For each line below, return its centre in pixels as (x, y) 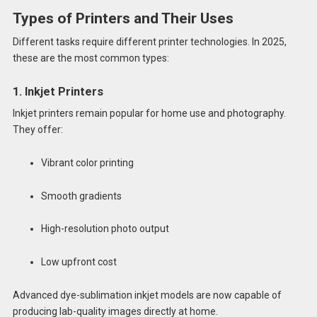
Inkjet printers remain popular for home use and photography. (149, 113)
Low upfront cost (79, 262)
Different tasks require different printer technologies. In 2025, (149, 42)
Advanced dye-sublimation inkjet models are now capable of (147, 295)
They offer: (38, 129)
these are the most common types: (91, 58)
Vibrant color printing (87, 162)
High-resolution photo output (105, 229)
